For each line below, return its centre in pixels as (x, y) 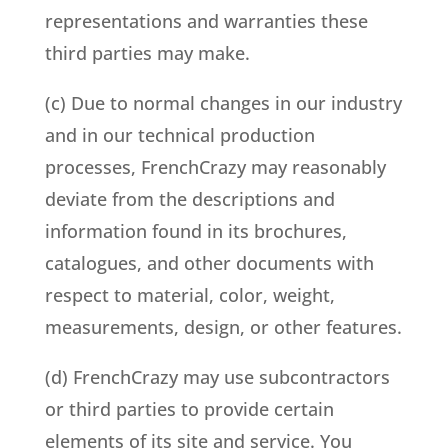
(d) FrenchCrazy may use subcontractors (217, 377)
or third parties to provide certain (189, 409)
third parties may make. (147, 53)
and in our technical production (179, 135)
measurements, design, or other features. (223, 327)
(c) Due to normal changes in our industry (223, 103)
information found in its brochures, (195, 231)
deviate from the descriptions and (189, 199)
